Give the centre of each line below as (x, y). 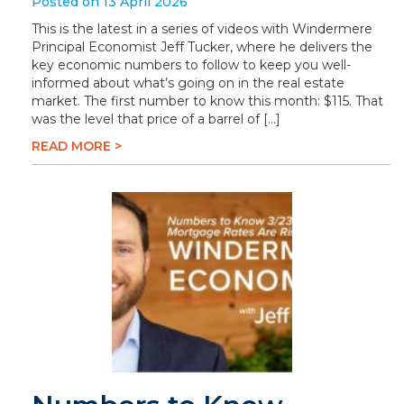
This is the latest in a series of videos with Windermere (202, 29)
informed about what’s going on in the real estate (188, 83)
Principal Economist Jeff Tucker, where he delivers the (202, 47)
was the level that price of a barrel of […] (156, 119)
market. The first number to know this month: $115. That (207, 101)
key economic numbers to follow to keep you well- (191, 65)
